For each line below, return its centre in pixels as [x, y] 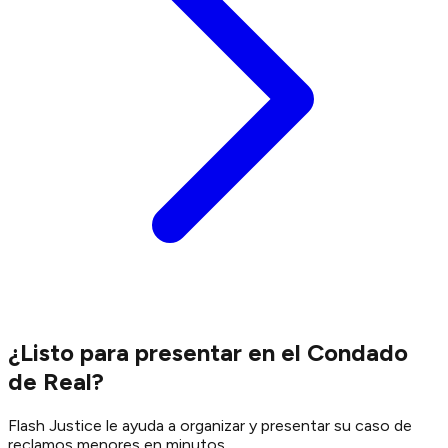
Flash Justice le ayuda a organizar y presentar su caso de [210, 426]
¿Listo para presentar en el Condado [208, 353]
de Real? [56, 382]
